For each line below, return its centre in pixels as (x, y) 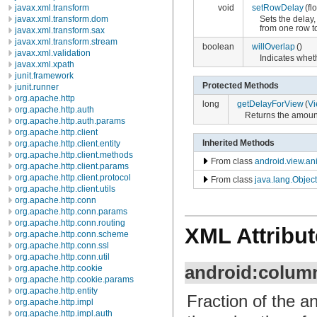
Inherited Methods (238, 142)
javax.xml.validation (53, 53)
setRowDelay (277, 8)
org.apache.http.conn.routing (70, 223)
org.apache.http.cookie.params (74, 279)
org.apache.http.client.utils (65, 189)
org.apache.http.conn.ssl (62, 246)
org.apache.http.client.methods (74, 155)
